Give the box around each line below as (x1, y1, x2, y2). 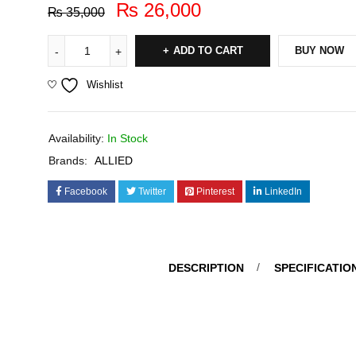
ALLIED (95, 154, 133, 167)
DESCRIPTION (168, 261, 244, 274)
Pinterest (196, 186, 234, 197)
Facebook (64, 186, 107, 197)
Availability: (48, 132, 104, 145)
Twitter (138, 186, 166, 197)
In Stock (107, 132, 148, 145)
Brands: (48, 154, 87, 167)
